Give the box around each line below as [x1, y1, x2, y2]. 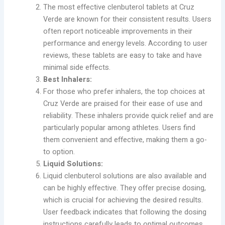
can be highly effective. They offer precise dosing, [43, 182, 206, 193]
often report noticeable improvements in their [43, 26, 193, 37]
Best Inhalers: [43, 74, 92, 85]
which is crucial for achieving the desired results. [43, 194, 203, 205]
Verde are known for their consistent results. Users [43, 14, 212, 25]
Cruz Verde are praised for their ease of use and [43, 98, 203, 109]
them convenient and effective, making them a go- [43, 134, 207, 145]
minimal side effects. [43, 62, 111, 73]
